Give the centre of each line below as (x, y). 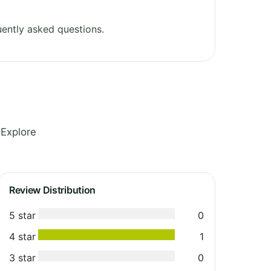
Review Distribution (52, 190)
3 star (22, 257)
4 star (22, 236)
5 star (22, 215)
